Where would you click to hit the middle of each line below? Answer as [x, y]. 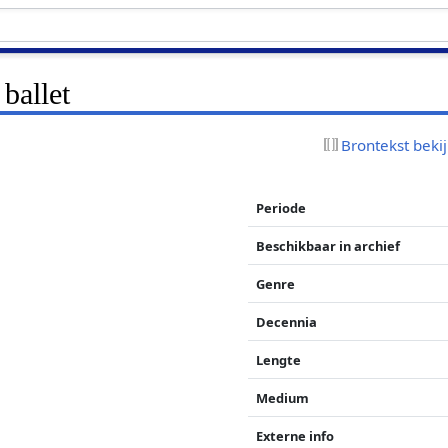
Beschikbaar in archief [328, 245]
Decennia [287, 321]
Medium [283, 397]
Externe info [295, 435]
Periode [281, 207]
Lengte [279, 359]
